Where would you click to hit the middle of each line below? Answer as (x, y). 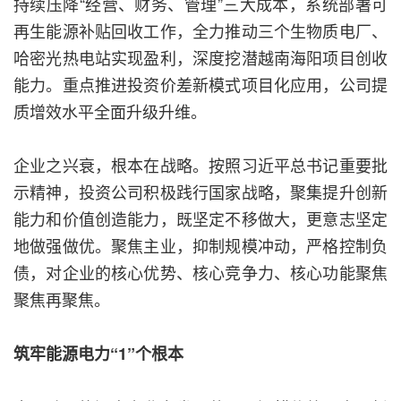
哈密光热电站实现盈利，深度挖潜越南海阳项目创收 (200, 58)
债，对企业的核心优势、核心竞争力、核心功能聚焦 (200, 273)
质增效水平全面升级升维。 (110, 111)
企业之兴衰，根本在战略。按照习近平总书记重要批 (200, 165)
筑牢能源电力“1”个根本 (98, 354)
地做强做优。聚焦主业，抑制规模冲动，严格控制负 (200, 246)
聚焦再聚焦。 (62, 299)
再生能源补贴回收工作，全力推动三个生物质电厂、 (200, 31)
